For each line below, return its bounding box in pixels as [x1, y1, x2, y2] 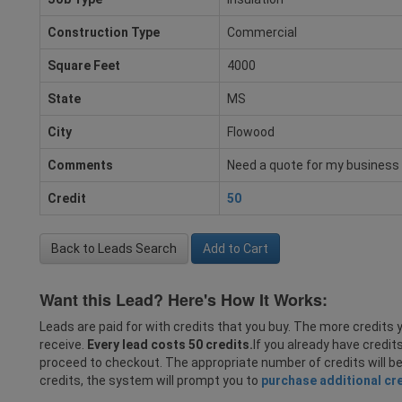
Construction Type [48, 25, 160, 39]
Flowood [227, 125, 275, 139]
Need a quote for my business [227, 158, 399, 172]
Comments [48, 158, 113, 172]
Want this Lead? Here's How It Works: [39, 288, 328, 311]
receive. [39, 337, 87, 352]
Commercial [227, 25, 297, 39]
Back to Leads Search [51, 241, 177, 256]
